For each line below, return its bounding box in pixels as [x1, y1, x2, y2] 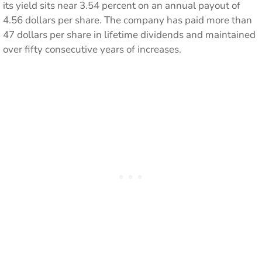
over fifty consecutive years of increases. [3, 43, 181, 56]
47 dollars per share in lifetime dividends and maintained [3, 28, 256, 42]
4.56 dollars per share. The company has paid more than [3, 13, 252, 27]
